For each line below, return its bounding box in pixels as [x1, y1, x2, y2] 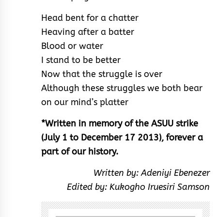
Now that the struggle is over [41, 68, 162, 79]
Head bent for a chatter [41, 12, 139, 23]
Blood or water [41, 40, 103, 51]
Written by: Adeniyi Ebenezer [93, 167, 210, 178]
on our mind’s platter [41, 96, 128, 108]
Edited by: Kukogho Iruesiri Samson [67, 181, 210, 192]
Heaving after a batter [41, 26, 134, 37]
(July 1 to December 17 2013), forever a [41, 132, 203, 143]
